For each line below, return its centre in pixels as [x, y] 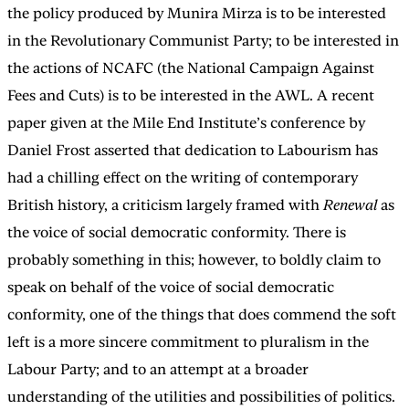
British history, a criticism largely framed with [165, 204]
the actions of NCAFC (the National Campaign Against [191, 68]
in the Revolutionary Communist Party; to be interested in [203, 40]
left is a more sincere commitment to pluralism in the [188, 341]
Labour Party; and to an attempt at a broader [158, 369]
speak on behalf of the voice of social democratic [171, 287]
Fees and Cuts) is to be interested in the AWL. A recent [191, 95]
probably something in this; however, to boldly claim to [194, 259]
